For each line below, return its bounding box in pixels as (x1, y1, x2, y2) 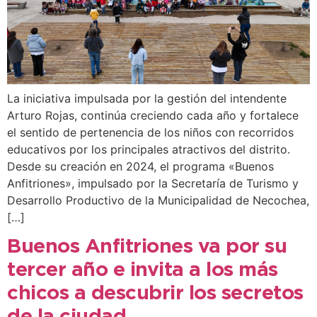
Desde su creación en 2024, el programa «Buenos (7, 158, 274, 173)
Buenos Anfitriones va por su (7, 238, 287, 256)
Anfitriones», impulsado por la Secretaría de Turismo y (7, 175, 299, 190)
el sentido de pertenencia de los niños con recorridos (7, 125, 294, 139)
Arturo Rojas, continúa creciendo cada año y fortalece (7, 108, 299, 122)
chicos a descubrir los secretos (7, 285, 304, 303)
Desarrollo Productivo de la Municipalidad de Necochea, (7, 192, 309, 207)
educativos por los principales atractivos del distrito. (7, 142, 290, 156)
